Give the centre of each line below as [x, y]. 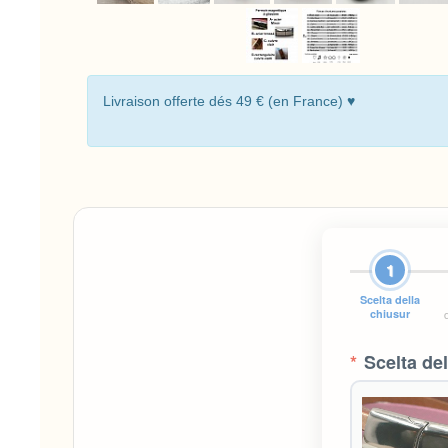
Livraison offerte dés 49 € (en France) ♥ [229, 101]
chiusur [390, 314]
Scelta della [390, 300]
